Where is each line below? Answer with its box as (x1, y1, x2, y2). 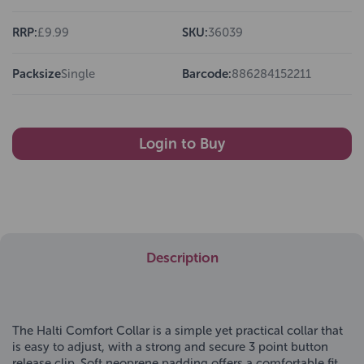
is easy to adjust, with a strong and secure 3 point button (12, 340, 328, 354)
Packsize (12, 67, 61, 81)
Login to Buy (139, 135, 225, 153)
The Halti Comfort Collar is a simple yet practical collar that (12, 323, 343, 338)
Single (61, 67, 95, 81)
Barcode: (182, 67, 232, 81)
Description (145, 249, 219, 266)
